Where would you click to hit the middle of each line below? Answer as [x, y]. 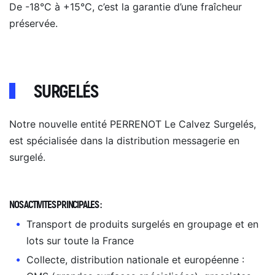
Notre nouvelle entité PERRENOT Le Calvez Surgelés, [133, 124]
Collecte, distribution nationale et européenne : [135, 260]
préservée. [33, 24]
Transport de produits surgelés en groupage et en [142, 224]
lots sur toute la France [80, 241]
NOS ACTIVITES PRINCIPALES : [55, 205]
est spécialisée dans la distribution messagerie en [124, 141]
